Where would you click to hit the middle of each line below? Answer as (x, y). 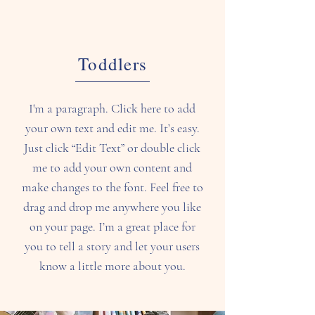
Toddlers (112, 64)
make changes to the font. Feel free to (112, 187)
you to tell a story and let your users (112, 246)
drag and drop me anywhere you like (112, 207)
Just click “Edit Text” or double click (112, 148)
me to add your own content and (112, 167)
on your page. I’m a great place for (112, 226)
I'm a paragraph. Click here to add (112, 108)
